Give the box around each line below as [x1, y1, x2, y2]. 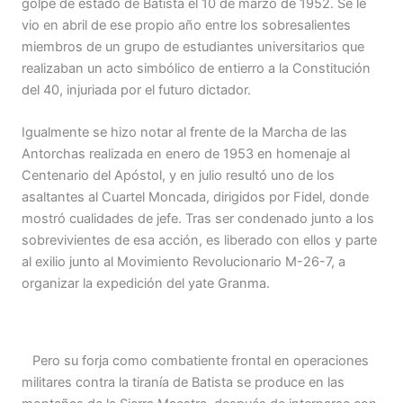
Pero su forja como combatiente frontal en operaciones [22, 352, 369, 369]
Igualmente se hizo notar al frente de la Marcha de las [22, 123, 347, 140]
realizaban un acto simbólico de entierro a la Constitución [22, 59, 371, 76]
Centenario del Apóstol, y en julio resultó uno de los [22, 166, 335, 184]
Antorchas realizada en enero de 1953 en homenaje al [22, 145, 350, 162]
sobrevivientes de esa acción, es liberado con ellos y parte [22, 231, 377, 248]
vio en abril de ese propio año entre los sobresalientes [22, 16, 351, 33]
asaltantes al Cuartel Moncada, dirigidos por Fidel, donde [22, 188, 369, 205]
